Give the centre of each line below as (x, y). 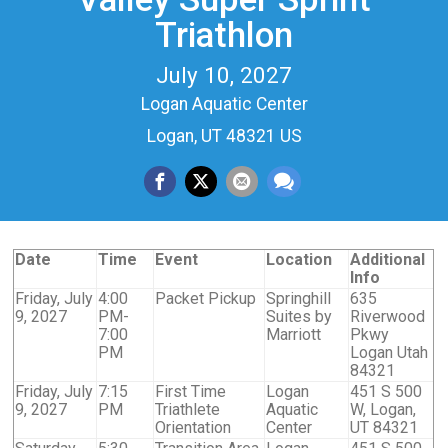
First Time (191, 391)
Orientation (193, 427)
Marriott (294, 334)
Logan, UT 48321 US (224, 136)
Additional (388, 259)
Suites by (299, 316)
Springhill (299, 298)
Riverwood (388, 316)
